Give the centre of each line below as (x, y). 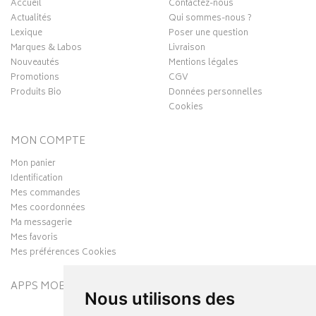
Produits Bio (36, 93)
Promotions (35, 78)
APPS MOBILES (49, 287)
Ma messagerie (41, 223)
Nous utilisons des (159, 299)
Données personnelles (215, 93)
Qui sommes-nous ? (210, 19)
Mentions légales (203, 63)
